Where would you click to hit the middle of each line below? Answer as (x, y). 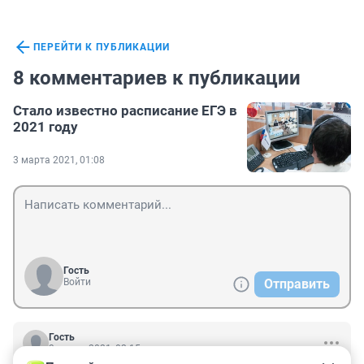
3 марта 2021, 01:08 (59, 160)
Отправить (297, 284)
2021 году (45, 127)
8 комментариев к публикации (157, 78)
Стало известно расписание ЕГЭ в (125, 111)
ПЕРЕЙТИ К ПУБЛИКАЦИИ (102, 48)
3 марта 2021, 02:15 (95, 349)
